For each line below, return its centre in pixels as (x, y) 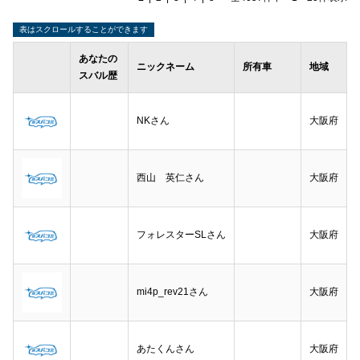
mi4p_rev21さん (172, 292)
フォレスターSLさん (181, 235)
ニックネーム (166, 67)
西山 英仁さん (170, 178)
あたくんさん (166, 349)
